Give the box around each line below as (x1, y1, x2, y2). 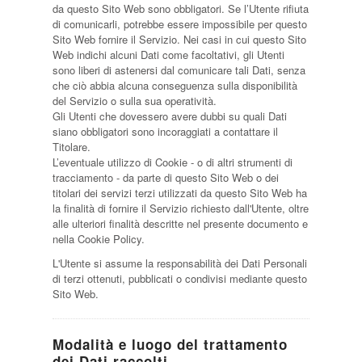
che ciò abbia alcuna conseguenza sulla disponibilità (52, 78, 297, 93)
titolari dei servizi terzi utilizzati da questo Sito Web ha (52, 185, 307, 200)
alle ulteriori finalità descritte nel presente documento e (52, 216, 308, 231)
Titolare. (52, 139, 90, 154)
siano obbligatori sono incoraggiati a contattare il (52, 124, 278, 139)
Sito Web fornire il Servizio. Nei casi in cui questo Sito (52, 32, 306, 47)
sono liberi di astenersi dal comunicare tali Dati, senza (52, 62, 305, 78)
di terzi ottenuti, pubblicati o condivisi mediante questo (52, 271, 307, 286)
